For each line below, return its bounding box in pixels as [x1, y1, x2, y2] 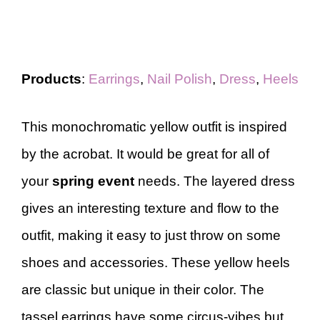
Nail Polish [147, 71, 212, 86]
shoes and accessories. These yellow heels [21, 254, 290, 270]
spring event [49, 173, 134, 189]
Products [21, 71, 81, 86]
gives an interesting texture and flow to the [21, 200, 279, 216]
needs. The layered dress [134, 173, 295, 189]
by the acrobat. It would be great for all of [21, 146, 269, 161]
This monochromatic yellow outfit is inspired [21, 119, 287, 134]
